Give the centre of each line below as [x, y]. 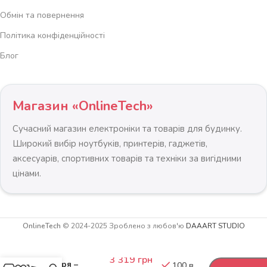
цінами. [27, 174]
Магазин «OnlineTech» [83, 106]
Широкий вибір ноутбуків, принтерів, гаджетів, [110, 144]
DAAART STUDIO [215, 226]
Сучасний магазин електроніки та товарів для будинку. [127, 129]
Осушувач [60, 253]
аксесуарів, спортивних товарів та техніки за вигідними [127, 159]
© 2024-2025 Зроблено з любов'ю [123, 226]
